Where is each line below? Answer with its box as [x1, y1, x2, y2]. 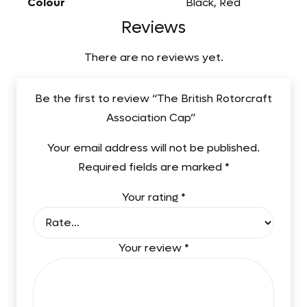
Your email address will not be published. [47, 140, 260, 155]
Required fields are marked [77, 159, 225, 174]
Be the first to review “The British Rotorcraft [35, 90, 272, 106]
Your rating [121, 189, 181, 204]
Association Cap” [106, 110, 199, 125]
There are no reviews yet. [84, 49, 223, 64]
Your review [118, 241, 184, 256]
